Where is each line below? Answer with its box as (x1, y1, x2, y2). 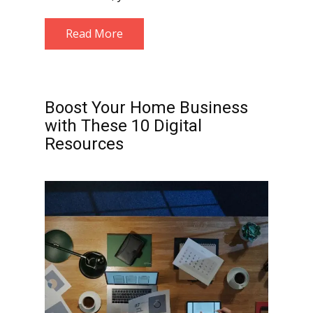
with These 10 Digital (45, 116, 202, 136)
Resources (45, 134, 124, 154)
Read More (66, 26, 123, 41)
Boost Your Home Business (45, 98, 248, 117)
